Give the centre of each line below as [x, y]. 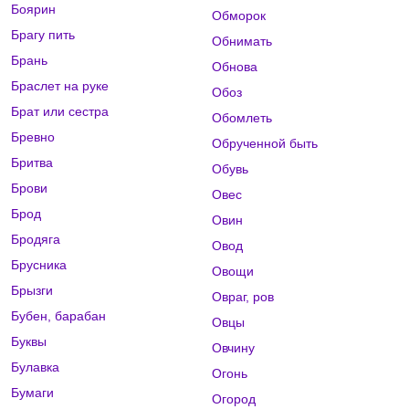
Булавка [35, 367]
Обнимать [241, 42]
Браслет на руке [60, 86]
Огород [233, 399]
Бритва [32, 163]
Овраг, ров [242, 297]
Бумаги [32, 393]
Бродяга [36, 240]
